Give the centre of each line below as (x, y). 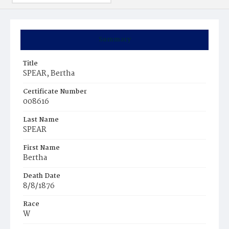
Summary (114, 40)
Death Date (42, 176)
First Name (41, 148)
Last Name (41, 120)
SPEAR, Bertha (49, 74)
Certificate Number (55, 92)
